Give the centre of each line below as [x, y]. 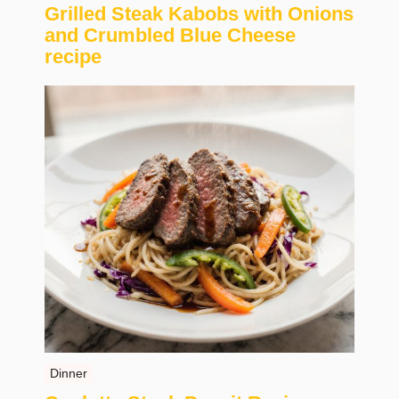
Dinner [69, 374]
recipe [73, 57]
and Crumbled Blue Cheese [170, 36]
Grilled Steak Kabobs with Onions [199, 14]
